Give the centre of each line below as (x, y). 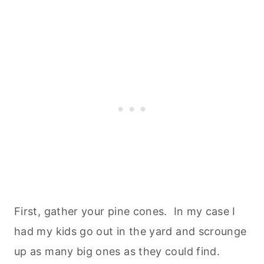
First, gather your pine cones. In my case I (125, 211)
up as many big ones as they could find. (117, 251)
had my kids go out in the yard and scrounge (131, 231)
